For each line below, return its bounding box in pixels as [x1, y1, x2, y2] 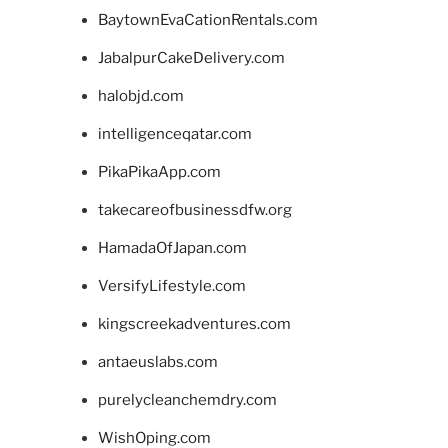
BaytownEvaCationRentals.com [97, 11, 318, 30]
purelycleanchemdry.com [97, 391, 277, 410]
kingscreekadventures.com [97, 315, 291, 334]
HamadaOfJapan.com [97, 239, 247, 258]
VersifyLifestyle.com [97, 277, 246, 296]
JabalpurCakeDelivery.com [97, 49, 285, 68]
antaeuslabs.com [97, 353, 218, 372]
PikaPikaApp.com [97, 163, 221, 182]
